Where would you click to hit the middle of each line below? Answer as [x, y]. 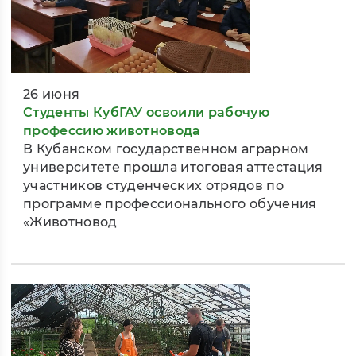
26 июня [52, 95]
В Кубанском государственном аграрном [166, 149]
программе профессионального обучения [170, 204]
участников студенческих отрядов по [153, 186]
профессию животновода [112, 131]
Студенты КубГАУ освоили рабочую [146, 113]
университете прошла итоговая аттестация [173, 168]
